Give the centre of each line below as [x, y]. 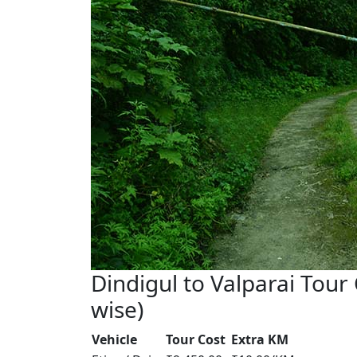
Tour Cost [196, 339]
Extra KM [260, 339]
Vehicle [114, 339]
